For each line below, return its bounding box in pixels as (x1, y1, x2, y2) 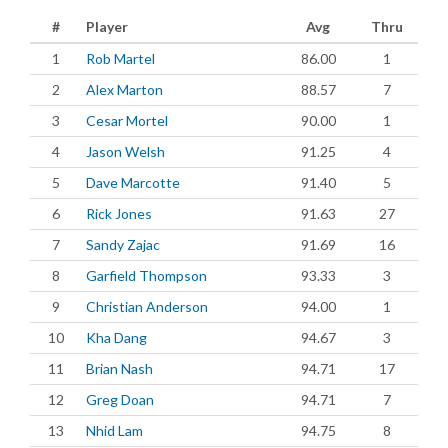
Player (86, 18, 128, 35)
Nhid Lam (86, 422, 143, 439)
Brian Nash (86, 360, 153, 377)
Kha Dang (86, 329, 147, 346)
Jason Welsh (86, 143, 165, 160)
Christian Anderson (86, 298, 208, 315)
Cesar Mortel (86, 112, 168, 129)
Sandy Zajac (86, 236, 160, 253)
